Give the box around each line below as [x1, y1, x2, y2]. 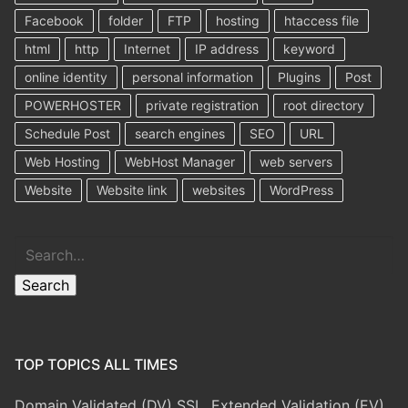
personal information [132, 68, 253, 85]
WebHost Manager [125, 153, 235, 169]
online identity [25, 68, 107, 85]
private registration [146, 97, 259, 113]
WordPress [270, 181, 333, 198]
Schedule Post [25, 125, 110, 141]
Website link [97, 181, 168, 198]
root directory [283, 97, 364, 113]
